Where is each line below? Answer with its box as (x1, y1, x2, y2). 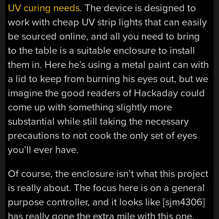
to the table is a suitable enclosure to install (8, 44, 196, 57)
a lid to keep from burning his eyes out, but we (8, 72, 209, 85)
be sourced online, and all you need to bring (8, 30, 200, 43)
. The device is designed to (80, 1, 197, 14)
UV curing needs (8, 1, 80, 14)
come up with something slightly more (8, 101, 173, 113)
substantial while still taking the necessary (8, 115, 189, 128)
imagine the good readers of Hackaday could (8, 87, 205, 99)
